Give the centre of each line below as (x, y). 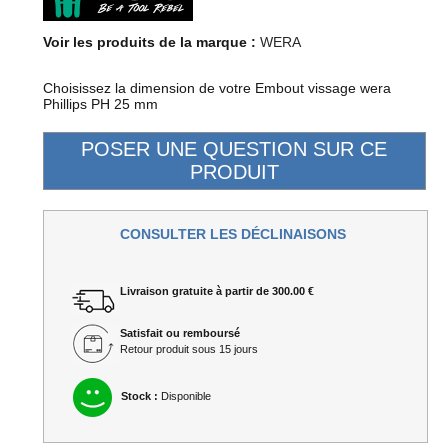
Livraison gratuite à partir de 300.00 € (216, 290)
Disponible (184, 396)
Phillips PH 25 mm (100, 103)
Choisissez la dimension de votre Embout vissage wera (216, 87)
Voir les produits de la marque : (149, 41)
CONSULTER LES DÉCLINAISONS (233, 233)
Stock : (139, 396)
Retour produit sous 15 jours (188, 348)
